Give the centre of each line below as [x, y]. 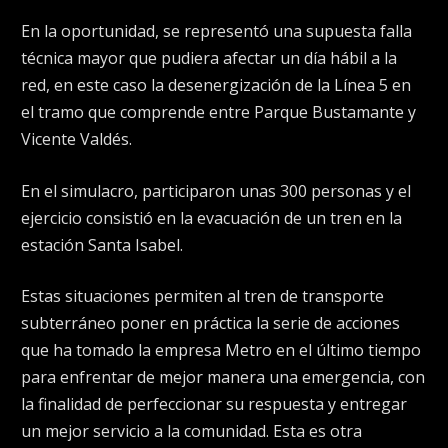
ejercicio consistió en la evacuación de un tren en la [211, 217]
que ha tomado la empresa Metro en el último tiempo [221, 350]
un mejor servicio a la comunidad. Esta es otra [191, 431]
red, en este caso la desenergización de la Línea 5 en [216, 84]
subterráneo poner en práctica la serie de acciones [210, 323]
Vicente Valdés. [76, 138]
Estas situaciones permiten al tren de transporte [202, 296]
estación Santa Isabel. [102, 244]
